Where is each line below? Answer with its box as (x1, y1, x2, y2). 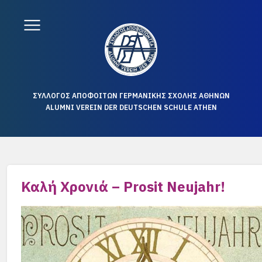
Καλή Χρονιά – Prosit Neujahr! (21, 177, 225, 196)
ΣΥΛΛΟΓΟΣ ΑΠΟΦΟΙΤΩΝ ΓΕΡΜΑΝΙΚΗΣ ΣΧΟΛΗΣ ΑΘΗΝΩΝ (32, 91, 230, 100)
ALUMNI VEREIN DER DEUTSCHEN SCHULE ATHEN (45, 103, 217, 112)
